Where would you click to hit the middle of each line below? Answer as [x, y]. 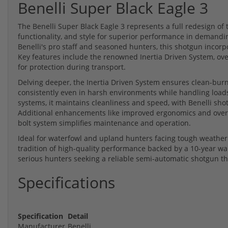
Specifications [66, 182]
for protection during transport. [72, 67]
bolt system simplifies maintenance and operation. [104, 123]
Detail [78, 216]
